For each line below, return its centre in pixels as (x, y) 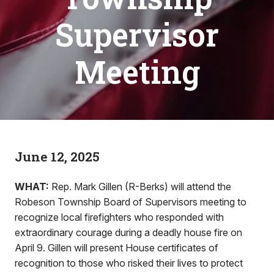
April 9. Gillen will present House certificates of (117, 248)
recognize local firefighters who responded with (119, 217)
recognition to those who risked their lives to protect (129, 263)
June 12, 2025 (57, 157)
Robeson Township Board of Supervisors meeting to (131, 202)
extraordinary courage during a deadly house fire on (128, 232)
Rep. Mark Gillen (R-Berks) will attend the (140, 187)
